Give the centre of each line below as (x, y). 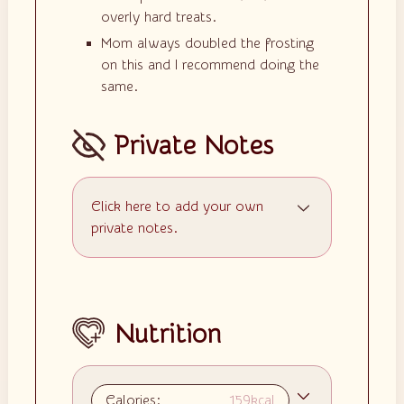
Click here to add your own (177, 207)
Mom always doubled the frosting (207, 43)
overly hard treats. (158, 17)
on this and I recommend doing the (210, 64)
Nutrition (168, 334)
